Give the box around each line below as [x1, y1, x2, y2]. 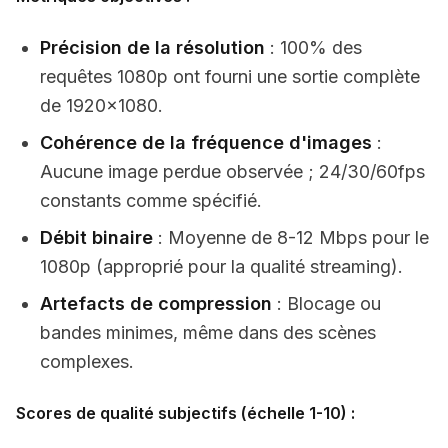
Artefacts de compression [40, 293, 272, 314]
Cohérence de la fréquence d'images [40, 132, 372, 153]
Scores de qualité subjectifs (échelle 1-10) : [16, 403, 355, 423]
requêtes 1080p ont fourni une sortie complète [40, 66, 420, 87]
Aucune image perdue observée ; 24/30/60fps [40, 161, 425, 182]
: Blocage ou [272, 293, 381, 314]
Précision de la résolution [40, 37, 265, 58]
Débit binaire [40, 227, 153, 248]
